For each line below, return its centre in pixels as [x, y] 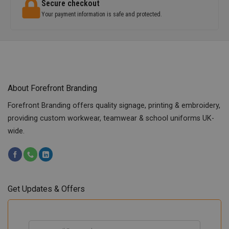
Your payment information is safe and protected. [102, 14]
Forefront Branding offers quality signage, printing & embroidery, [114, 105]
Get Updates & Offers [46, 189]
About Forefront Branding [52, 88]
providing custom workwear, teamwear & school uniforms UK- [111, 118]
